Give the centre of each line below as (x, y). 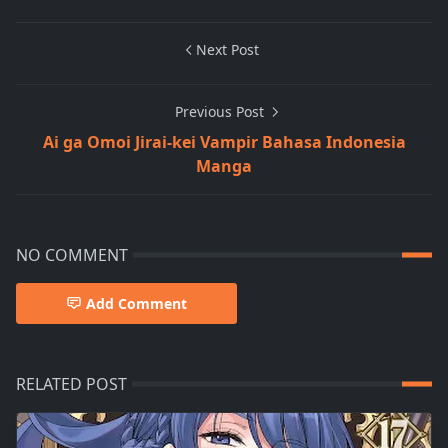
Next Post (227, 49)
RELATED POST (71, 383)
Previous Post (221, 111)
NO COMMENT (72, 254)
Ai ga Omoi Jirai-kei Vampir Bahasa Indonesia (224, 141)
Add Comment (136, 303)
